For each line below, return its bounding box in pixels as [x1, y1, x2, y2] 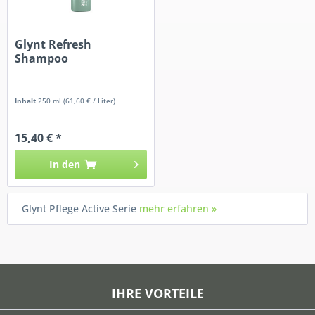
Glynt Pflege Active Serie [22, 202, 139, 216]
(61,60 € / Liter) [63, 95, 116, 105]
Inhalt [15, 95, 39, 105]
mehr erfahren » [139, 202, 217, 216]
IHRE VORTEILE [111, 285, 204, 302]
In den [49, 157, 81, 171]
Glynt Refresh [15, 36, 92, 52]
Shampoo [15, 50, 69, 66]
